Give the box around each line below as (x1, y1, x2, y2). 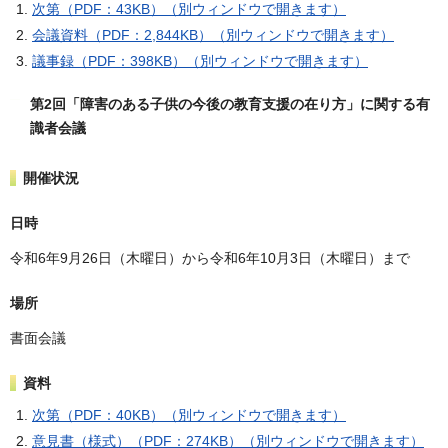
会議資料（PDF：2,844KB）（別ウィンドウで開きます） (32, 26, 394, 43)
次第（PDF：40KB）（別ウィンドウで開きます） (32, 407, 346, 424)
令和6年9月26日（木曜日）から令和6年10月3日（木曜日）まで (10, 249, 410, 266)
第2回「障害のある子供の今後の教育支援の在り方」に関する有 (30, 95, 430, 112)
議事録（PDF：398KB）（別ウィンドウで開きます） (32, 52, 368, 69)
